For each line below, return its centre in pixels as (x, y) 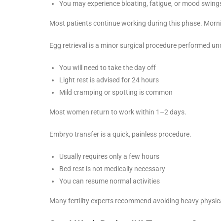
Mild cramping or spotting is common (116, 92)
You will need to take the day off (108, 67)
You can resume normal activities (110, 181)
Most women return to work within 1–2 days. (118, 112)
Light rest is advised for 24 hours (109, 80)
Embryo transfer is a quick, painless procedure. (120, 134)
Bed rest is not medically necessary (112, 168)
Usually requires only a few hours (109, 156)
